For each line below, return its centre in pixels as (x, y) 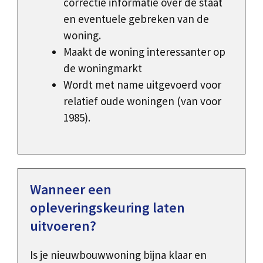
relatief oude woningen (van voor (142, 101)
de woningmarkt (103, 68)
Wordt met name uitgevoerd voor (142, 84)
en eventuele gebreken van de (136, 18)
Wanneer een (71, 190)
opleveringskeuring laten (107, 208)
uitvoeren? (63, 226)
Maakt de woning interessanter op (144, 51)
